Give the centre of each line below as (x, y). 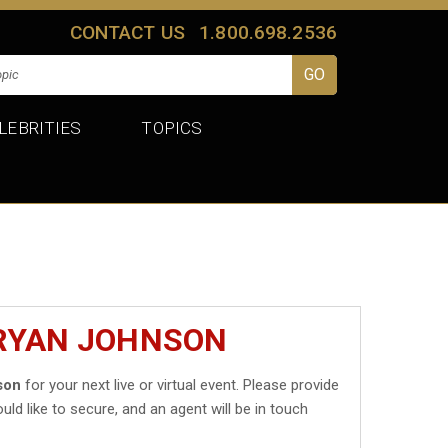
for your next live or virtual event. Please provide (180, 384)
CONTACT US (127, 32)
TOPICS (172, 127)
